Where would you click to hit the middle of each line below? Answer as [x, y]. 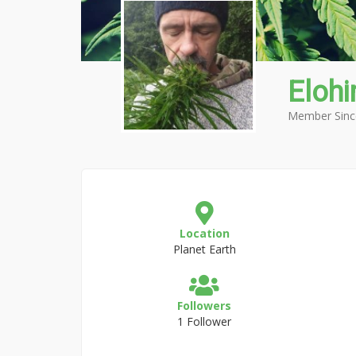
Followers [205, 306]
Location [204, 233]
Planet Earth [204, 249]
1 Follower [205, 321]
